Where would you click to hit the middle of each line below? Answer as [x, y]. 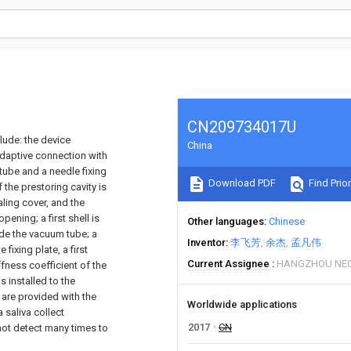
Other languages [226, 221]
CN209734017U [242, 127]
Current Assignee [228, 264]
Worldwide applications [242, 304]
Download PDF [241, 183]
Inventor [206, 242]
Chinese [287, 221]
